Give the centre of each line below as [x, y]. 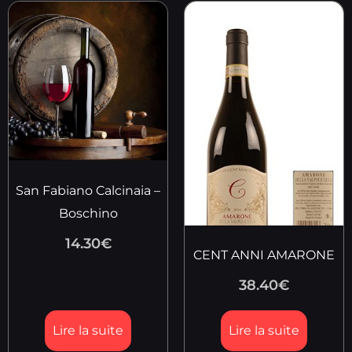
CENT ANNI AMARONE [264, 255]
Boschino [88, 214]
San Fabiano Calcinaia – [88, 191]
